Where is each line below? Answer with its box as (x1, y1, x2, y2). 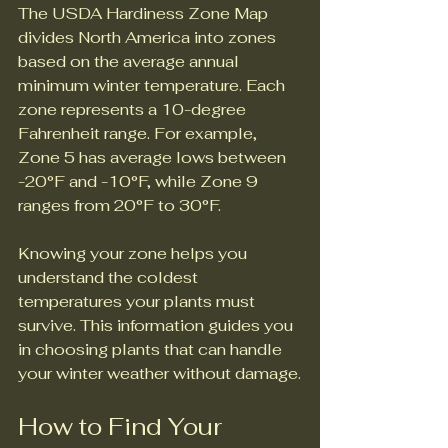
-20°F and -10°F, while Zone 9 (18, 171, 262, 193)
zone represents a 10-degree (18, 99, 250, 121)
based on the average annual (18, 51, 243, 73)
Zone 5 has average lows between (18, 147, 290, 169)
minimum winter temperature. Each (18, 75, 289, 97)
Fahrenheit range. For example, (18, 123, 261, 145)
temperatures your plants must (18, 291, 259, 313)
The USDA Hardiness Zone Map (18, 3, 272, 25)
